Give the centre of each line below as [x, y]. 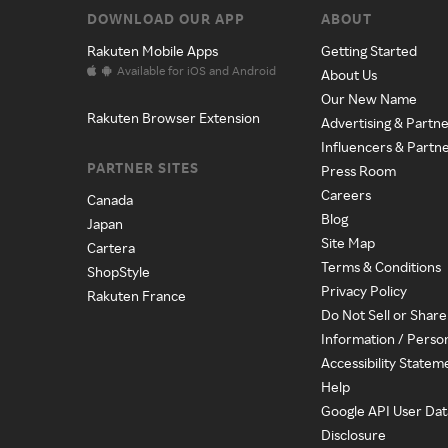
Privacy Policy [364, 290]
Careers [346, 194]
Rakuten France [136, 295]
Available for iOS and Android [195, 70]
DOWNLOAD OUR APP [166, 18]
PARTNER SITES [143, 167]
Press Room [358, 170]
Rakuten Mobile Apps [152, 50]
